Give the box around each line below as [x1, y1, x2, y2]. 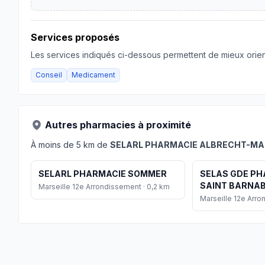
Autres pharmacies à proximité [45, 119, 191, 131]
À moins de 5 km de [31, 140, 110, 150]
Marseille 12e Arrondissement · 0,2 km [38, 182, 170, 191]
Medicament [72, 70, 115, 79]
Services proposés [31, 31, 119, 43]
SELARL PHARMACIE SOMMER [38, 169, 167, 179]
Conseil [35, 70, 62, 79]
